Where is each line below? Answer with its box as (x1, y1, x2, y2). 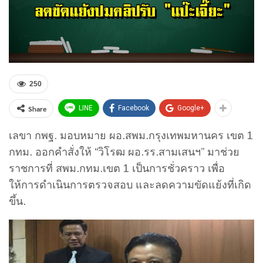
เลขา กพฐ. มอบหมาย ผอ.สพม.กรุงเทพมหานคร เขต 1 (9, 130, 253, 142)
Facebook (118, 104, 149, 113)
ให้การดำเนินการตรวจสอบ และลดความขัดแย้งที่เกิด (9, 179, 251, 191)
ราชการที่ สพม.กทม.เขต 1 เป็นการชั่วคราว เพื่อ (9, 163, 225, 175)
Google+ (177, 104, 204, 113)
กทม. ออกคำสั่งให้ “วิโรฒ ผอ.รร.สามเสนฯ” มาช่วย (9, 146, 240, 159)
